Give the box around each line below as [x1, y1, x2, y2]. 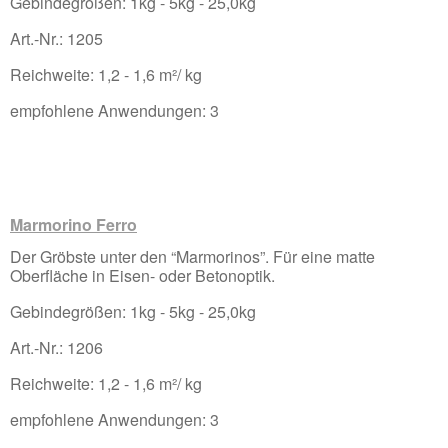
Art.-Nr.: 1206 [10, 335, 103, 359]
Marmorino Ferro [10, 212, 137, 236]
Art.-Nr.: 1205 [10, 26, 103, 50]
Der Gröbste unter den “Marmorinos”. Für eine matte [10, 244, 375, 268]
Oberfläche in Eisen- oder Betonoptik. [10, 263, 275, 287]
